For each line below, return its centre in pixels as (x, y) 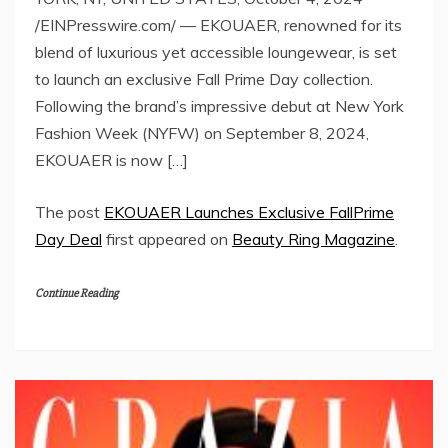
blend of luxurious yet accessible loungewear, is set (216, 51)
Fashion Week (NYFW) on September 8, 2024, (202, 132)
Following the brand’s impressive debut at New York (219, 105)
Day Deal (68, 238)
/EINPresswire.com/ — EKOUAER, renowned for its (218, 24)
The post (69, 211)
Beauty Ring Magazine (313, 238)
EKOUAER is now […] (111, 159)
